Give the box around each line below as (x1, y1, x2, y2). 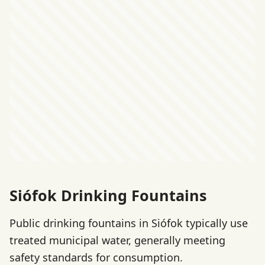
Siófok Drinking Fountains (9, 185, 207, 205)
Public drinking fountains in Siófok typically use (9, 216, 248, 231)
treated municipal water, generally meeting (9, 233, 225, 248)
